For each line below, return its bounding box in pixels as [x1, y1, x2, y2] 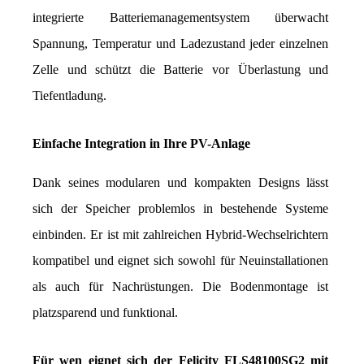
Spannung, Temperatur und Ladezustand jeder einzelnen [32, 37, 329, 51]
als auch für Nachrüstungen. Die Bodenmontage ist [32, 279, 329, 294]
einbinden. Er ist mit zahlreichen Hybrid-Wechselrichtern [32, 227, 329, 242]
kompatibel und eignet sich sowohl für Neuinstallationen [32, 253, 329, 268]
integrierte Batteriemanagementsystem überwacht [32, 11, 329, 25]
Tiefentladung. [32, 89, 106, 103]
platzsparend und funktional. [32, 305, 178, 320]
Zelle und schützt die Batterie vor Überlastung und [32, 63, 329, 77]
